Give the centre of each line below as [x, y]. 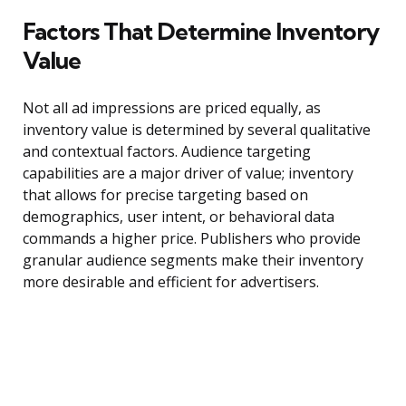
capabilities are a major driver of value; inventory [188, 174]
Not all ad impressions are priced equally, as [172, 108]
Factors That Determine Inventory [201, 32]
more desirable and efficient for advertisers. [171, 282]
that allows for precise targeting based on [165, 195]
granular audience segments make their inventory [193, 261]
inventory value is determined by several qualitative [197, 130]
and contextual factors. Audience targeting [167, 152]
